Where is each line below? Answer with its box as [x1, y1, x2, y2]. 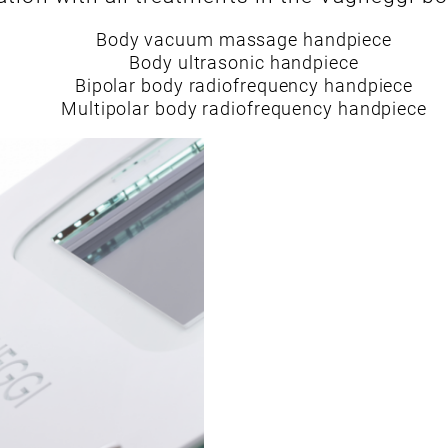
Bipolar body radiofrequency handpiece [74, 75, 414, 97]
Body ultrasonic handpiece [129, 52, 359, 74]
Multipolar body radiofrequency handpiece [61, 98, 427, 120]
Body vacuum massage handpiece [95, 29, 393, 51]
